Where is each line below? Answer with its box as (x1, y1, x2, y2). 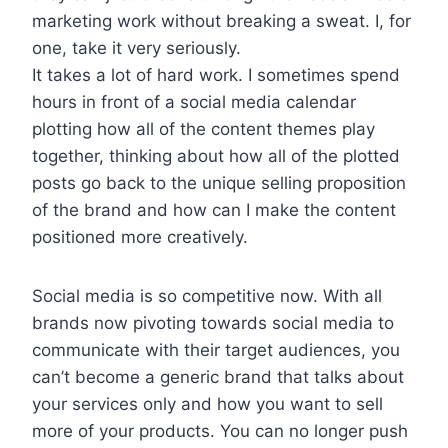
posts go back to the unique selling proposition (32, 172, 406, 193)
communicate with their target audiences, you (32, 339, 400, 360)
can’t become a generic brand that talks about (32, 366, 404, 387)
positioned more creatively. (32, 226, 248, 247)
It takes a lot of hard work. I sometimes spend (32, 64, 400, 85)
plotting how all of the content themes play (32, 118, 375, 139)
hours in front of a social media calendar (32, 91, 356, 112)
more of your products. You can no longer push (32, 420, 408, 441)
